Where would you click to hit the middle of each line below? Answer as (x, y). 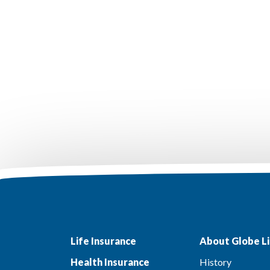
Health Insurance (110, 262)
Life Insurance (103, 241)
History (215, 262)
